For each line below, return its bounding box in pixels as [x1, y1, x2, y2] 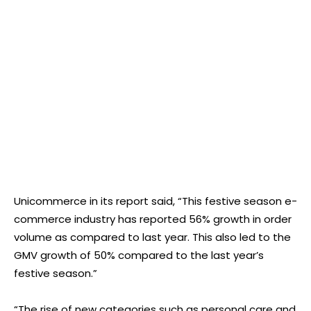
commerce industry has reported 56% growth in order [14, 211, 292, 226]
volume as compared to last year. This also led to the [14, 229, 291, 244]
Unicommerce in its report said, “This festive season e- [14, 193, 297, 208]
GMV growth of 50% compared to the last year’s [14, 247, 264, 262]
